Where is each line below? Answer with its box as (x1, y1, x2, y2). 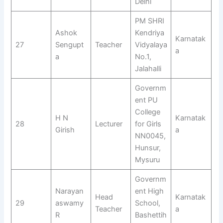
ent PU (134, 95, 158, 105)
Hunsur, (134, 143, 161, 152)
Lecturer (95, 119, 122, 128)
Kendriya (134, 28, 164, 37)
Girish (55, 125, 75, 134)
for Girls (134, 119, 161, 128)
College (134, 107, 160, 116)
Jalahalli (134, 64, 161, 73)
